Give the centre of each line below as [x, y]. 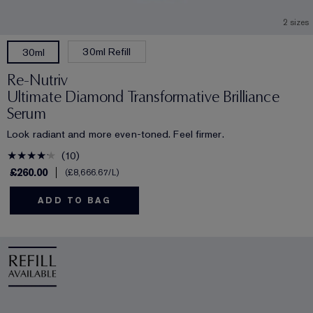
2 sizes [296, 23]
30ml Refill [107, 52]
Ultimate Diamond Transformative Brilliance [143, 97]
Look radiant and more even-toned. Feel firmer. [116, 134]
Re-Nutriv [38, 80]
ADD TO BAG [74, 201]
